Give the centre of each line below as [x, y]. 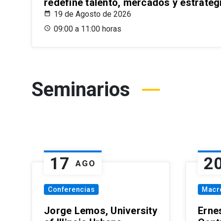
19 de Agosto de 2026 [92, 14]
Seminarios [81, 90]
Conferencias [71, 190]
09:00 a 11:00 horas [88, 29]
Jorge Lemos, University [101, 211]
